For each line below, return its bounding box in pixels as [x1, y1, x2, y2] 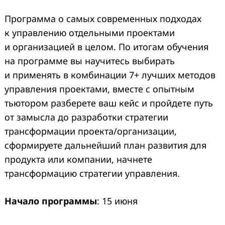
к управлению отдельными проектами [5, 27, 175, 39]
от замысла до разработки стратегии [5, 111, 168, 124]
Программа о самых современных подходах [5, 13, 201, 25]
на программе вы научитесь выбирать [5, 55, 175, 67]
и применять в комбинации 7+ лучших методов [5, 69, 215, 81]
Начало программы [5, 195, 97, 207]
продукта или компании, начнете [5, 153, 152, 166]
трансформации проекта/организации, [5, 125, 177, 138]
